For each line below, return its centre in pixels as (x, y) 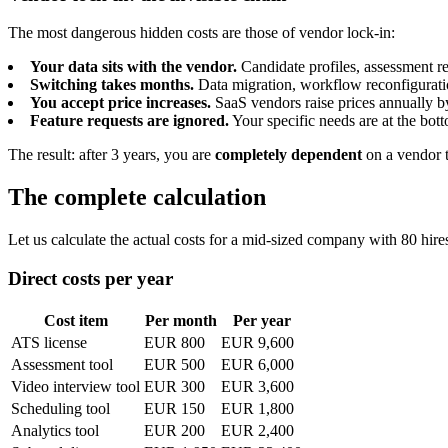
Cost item (75, 320)
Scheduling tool (60, 408)
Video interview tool (75, 386)
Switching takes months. (112, 85)
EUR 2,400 (257, 430)
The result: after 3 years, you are (111, 155)
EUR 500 (174, 364)
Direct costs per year (90, 278)
